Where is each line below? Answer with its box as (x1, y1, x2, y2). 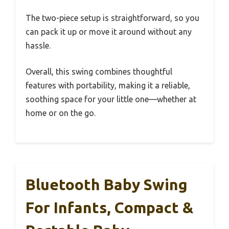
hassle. (26, 40, 51, 50)
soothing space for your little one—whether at (26, 94, 196, 104)
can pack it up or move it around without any (26, 27, 192, 36)
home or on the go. (26, 108, 96, 118)
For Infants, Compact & (26, 198, 193, 216)
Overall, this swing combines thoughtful (26, 66, 172, 76)
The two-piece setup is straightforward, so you (26, 13, 199, 22)
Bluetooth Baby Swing (26, 175, 188, 193)
